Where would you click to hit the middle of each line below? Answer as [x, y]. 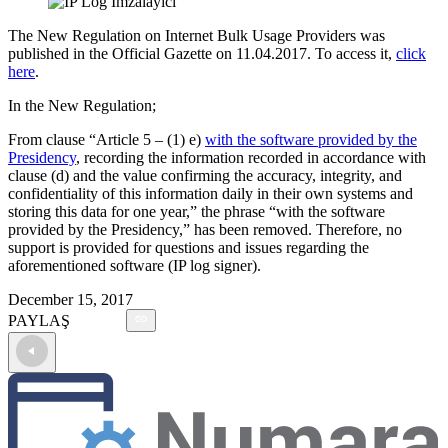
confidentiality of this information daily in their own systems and [210, 193]
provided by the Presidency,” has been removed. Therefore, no [205, 229]
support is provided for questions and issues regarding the [188, 247]
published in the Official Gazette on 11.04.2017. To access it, [202, 53]
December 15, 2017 [70, 299]
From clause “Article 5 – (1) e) [106, 139]
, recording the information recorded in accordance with [251, 157]
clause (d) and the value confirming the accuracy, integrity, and [205, 175]
